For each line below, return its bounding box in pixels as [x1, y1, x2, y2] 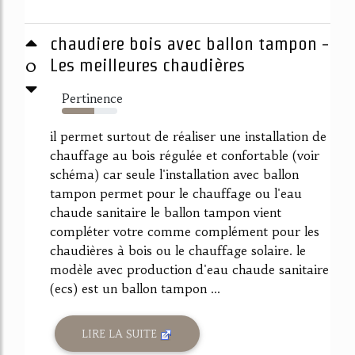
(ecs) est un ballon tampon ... [50, 281, 220, 297]
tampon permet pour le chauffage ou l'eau [50, 185, 302, 202]
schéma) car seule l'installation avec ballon [50, 166, 299, 183]
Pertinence [62, 90, 123, 107]
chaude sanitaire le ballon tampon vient [50, 204, 281, 221]
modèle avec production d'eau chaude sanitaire [50, 261, 329, 278]
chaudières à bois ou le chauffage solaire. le [50, 242, 306, 259]
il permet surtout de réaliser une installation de [50, 128, 326, 145]
